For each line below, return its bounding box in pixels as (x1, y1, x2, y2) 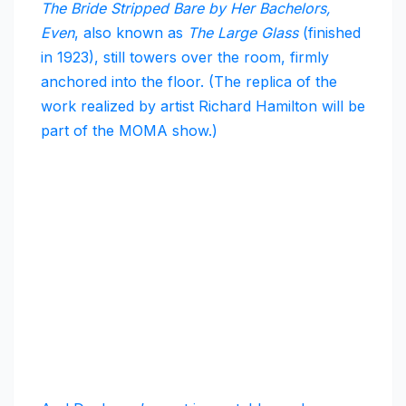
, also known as (74, 24, 188, 43)
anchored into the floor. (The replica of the (41, 72, 337, 92)
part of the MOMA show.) (41, 121, 217, 140)
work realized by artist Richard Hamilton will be (41, 97, 365, 116)
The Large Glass (188, 24, 303, 43)
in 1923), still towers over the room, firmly (41, 48, 329, 67)
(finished (303, 24, 361, 43)
